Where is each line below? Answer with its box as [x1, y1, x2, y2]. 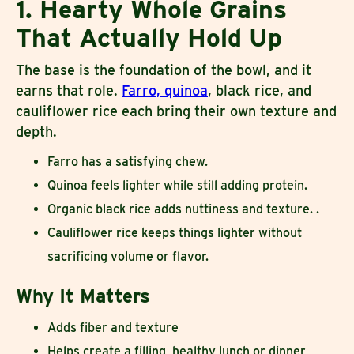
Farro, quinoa [122, 81, 208, 99]
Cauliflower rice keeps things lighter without [47, 224, 302, 240]
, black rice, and [208, 81, 311, 99]
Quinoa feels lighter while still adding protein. [47, 177, 311, 193]
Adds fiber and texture [47, 319, 179, 335]
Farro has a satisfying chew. [47, 153, 208, 169]
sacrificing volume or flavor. [47, 248, 209, 264]
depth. [16, 122, 57, 140]
